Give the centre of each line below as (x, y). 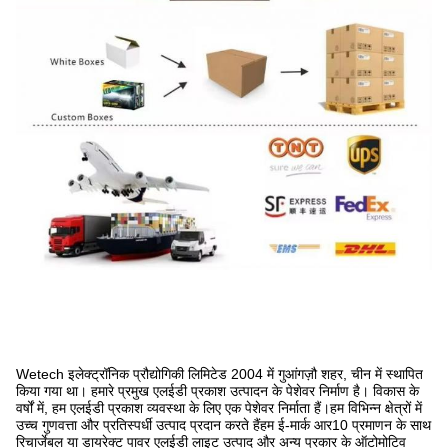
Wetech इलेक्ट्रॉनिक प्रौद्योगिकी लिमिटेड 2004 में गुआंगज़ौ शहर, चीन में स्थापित (219, 374)
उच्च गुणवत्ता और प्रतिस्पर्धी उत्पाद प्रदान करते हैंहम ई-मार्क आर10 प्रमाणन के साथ (223, 425)
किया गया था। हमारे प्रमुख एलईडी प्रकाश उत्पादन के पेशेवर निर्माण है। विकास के (217, 391)
